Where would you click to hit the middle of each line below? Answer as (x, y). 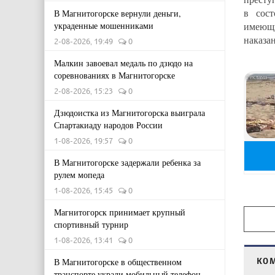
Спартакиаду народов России (108, 125)
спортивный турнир (91, 224)
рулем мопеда (79, 175)
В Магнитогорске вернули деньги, (118, 13)
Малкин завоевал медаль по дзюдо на (123, 63)
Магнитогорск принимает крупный (120, 212)
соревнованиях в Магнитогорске (114, 75)
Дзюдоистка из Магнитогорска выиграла (130, 113)
